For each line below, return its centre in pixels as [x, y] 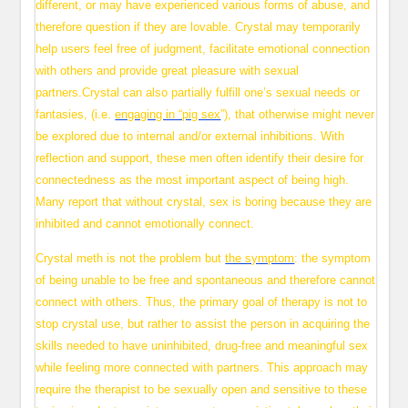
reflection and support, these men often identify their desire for [200, 158]
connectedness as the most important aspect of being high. [193, 180]
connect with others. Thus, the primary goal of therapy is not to [202, 302]
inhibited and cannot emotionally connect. [145, 224]
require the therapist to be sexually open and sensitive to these [202, 389]
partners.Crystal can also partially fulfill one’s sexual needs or [198, 92]
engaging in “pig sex [168, 114]
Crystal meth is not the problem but [131, 258]
